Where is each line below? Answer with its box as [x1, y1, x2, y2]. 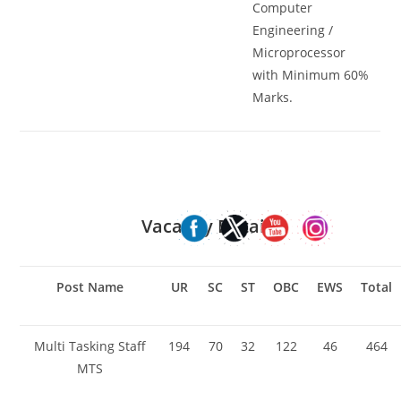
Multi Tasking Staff [33, 337, 146, 354]
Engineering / [252, 21, 334, 38]
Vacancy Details [141, 213, 280, 238]
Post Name [55, 277, 124, 295]
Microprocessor [252, 44, 346, 61]
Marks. [252, 89, 294, 106]
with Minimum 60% [252, 66, 370, 83]
